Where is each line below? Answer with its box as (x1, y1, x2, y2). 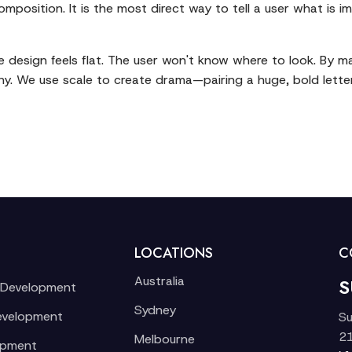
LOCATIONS (134, 243, 213, 263)
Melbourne (134, 331, 195, 347)
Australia (134, 273, 185, 289)
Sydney (134, 302, 176, 318)
